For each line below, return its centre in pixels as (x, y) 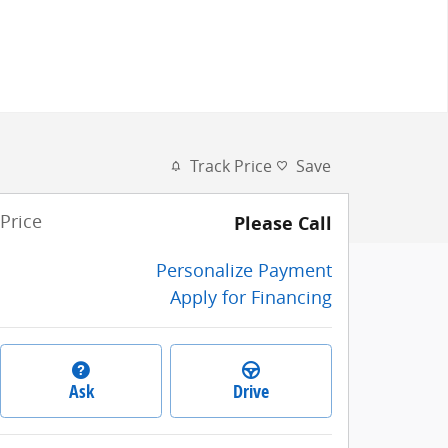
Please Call (283, 223)
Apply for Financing (251, 297)
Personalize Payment (244, 270)
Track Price (231, 166)
